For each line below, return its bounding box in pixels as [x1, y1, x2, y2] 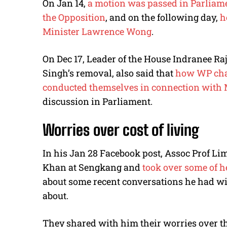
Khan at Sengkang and [43, 161, 142, 174]
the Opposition [43, 11, 105, 24]
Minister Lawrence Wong [43, 25, 152, 38]
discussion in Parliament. [43, 95, 153, 108]
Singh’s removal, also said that [43, 67, 175, 80]
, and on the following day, [105, 11, 220, 24]
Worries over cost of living [43, 121, 199, 139]
